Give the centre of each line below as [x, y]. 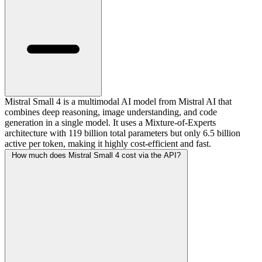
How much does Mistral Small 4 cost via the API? [96, 156]
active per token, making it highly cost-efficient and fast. [108, 144]
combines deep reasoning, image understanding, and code [111, 112]
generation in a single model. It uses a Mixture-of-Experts [110, 123]
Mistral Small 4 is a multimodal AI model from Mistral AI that [118, 102]
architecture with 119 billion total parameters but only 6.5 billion [123, 133]
